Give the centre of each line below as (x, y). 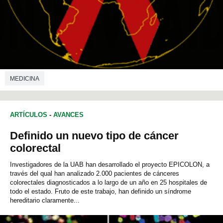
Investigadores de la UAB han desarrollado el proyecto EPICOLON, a (110, 165)
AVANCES (68, 115)
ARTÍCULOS (29, 115)
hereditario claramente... (45, 201)
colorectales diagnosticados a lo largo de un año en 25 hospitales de (109, 183)
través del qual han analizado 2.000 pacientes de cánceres (95, 174)
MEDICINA (25, 79)
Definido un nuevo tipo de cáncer (94, 136)
